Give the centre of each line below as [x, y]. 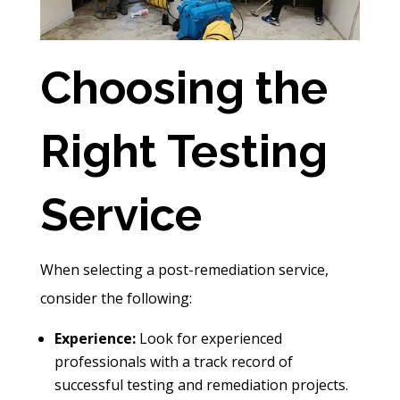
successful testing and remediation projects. [201, 385]
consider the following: [116, 299]
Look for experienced [208, 339]
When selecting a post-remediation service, [184, 270]
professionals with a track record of [173, 362]
